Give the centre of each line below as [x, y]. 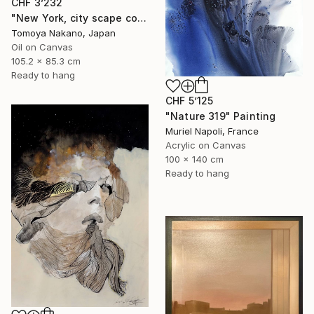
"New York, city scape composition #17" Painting [142, 18]
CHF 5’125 [190, 100]
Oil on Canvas [42, 47]
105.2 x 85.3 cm [46, 61]
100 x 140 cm [194, 159]
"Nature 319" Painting [221, 116]
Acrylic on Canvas [206, 145]
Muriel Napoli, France [212, 131]
